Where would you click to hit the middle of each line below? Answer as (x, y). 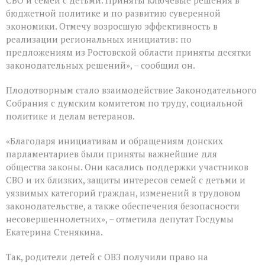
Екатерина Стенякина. (54, 232)
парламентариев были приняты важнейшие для (112, 154)
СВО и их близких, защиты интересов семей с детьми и (126, 180)
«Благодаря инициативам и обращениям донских (114, 141)
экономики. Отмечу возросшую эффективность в (112, 26)
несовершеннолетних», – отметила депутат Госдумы (120, 219)
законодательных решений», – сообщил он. (101, 65)
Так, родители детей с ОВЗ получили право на (107, 257)
